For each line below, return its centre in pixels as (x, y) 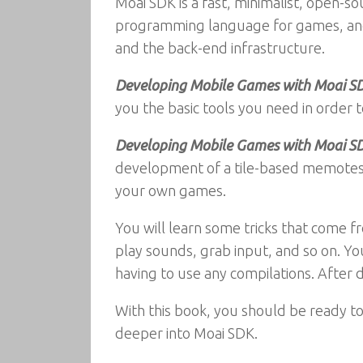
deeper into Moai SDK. (186, 333)
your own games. (171, 190)
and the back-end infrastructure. (220, 48)
